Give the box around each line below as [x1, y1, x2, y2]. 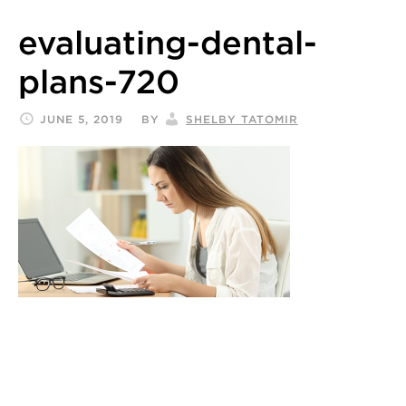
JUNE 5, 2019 [40, 111, 123, 126]
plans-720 [18, 61, 179, 101]
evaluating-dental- [18, 22, 317, 63]
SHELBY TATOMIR [186, 111, 298, 126]
